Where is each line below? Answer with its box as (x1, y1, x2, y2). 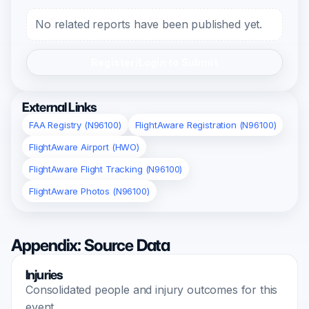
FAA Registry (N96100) (29, 119, 121, 130)
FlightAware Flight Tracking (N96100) (29, 163, 183, 175)
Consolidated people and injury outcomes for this (26, 283, 278, 297)
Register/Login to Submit (91, 57, 218, 68)
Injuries (26, 267, 63, 283)
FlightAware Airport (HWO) (29, 141, 139, 152)
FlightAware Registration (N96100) (134, 119, 277, 130)
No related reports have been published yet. (35, 17, 263, 31)
